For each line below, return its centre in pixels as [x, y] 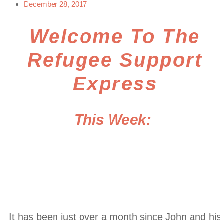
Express [115, 84]
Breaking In [115, 156]
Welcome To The [115, 37]
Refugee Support [115, 60]
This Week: [113, 120]
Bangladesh [115, 183]
